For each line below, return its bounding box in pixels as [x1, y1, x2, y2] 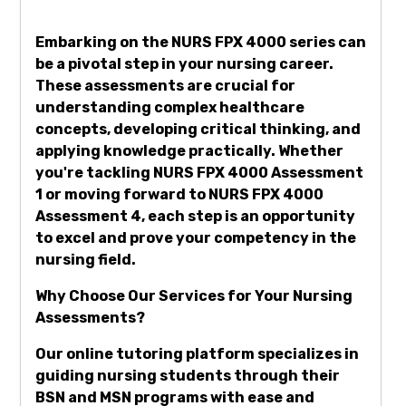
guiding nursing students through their [35, 367, 340, 385]
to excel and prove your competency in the [35, 229, 356, 247]
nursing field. [35, 251, 136, 269]
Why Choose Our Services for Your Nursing [35, 287, 353, 305]
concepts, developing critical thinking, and [35, 121, 361, 139]
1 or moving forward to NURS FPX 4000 [35, 186, 324, 204]
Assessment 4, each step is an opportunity [35, 208, 355, 226]
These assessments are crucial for [35, 77, 295, 95]
